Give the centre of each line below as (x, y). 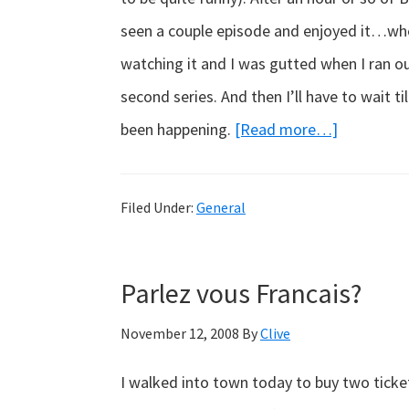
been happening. (178, 129)
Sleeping (366, 161)
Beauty (361, 194)
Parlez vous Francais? (241, 293)
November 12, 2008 (180, 333)
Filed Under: (158, 207)
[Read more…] (286, 129)
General (221, 207)
